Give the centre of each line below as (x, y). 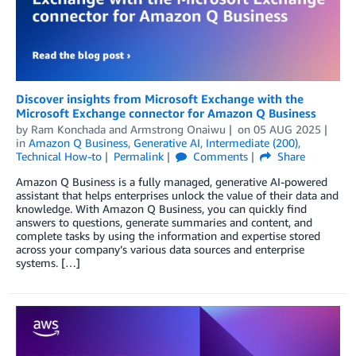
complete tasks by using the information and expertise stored (168, 235)
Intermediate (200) (252, 142)
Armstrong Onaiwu (178, 129)
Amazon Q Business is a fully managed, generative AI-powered (172, 181)
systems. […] (48, 262)
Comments (219, 156)
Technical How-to (59, 156)
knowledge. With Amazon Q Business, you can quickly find (161, 208)
